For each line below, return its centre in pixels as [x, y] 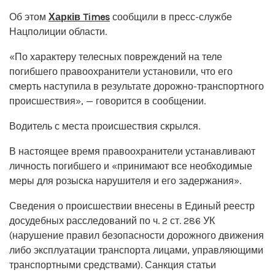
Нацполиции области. [58, 31]
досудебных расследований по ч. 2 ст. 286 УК [112, 220]
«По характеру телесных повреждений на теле [116, 56]
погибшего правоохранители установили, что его [121, 71]
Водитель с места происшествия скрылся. [105, 126]
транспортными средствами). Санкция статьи [113, 265]
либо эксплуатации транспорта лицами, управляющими [136, 250]
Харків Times [79, 17]
